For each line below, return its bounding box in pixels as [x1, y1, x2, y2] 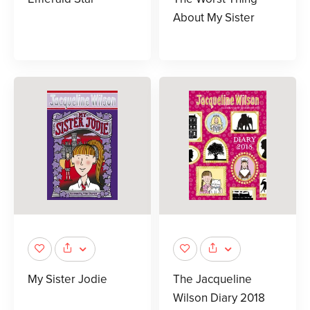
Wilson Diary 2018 [173, 290, 265, 305]
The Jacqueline [173, 271, 252, 286]
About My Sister [173, 10, 255, 26]
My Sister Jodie [28, 271, 107, 286]
